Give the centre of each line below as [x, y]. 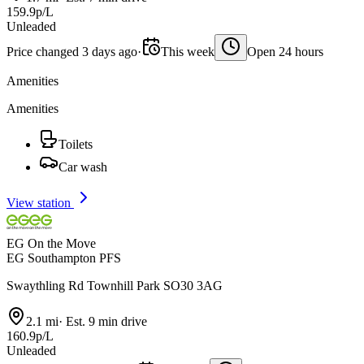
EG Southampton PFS [64, 258]
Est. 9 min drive [105, 322]
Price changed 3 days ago [72, 52]
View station [40, 203]
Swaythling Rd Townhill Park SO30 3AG [115, 286]
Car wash [83, 167]
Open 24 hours [285, 52]
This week [188, 52]
